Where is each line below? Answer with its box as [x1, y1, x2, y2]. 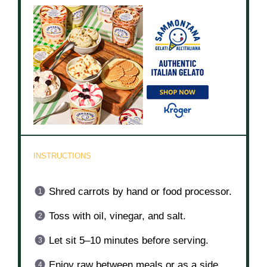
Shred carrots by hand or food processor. [48, 186, 232, 198]
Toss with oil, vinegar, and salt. [48, 210, 186, 222]
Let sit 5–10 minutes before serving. [48, 235, 209, 247]
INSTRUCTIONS [33, 151, 92, 160]
